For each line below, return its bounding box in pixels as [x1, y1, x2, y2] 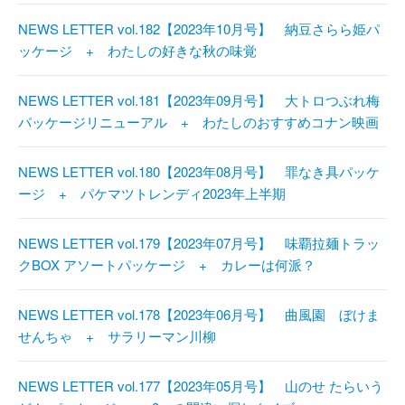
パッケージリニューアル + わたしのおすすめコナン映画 [18, 112, 379, 132]
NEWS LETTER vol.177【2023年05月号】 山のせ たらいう [18, 376, 383, 396]
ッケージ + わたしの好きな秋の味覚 [18, 41, 257, 61]
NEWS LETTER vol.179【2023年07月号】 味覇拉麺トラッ [18, 233, 380, 253]
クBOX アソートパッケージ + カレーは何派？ [18, 255, 316, 275]
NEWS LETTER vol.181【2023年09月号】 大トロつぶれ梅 [18, 90, 380, 110]
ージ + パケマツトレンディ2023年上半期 [18, 184, 286, 203]
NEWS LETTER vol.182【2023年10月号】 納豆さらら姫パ [18, 19, 380, 39]
